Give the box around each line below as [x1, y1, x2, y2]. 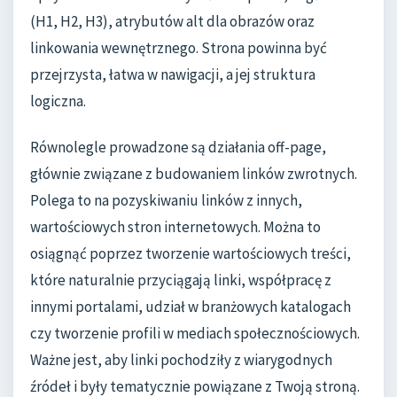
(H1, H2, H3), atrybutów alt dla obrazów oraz [30, 12, 315, 32]
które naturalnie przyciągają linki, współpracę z [30, 269, 331, 290]
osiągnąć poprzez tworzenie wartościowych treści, [30, 243, 351, 263]
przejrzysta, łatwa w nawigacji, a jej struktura [30, 65, 315, 85]
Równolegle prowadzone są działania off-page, [30, 136, 326, 157]
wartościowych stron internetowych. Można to [30, 216, 321, 237]
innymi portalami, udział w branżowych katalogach [30, 296, 351, 316]
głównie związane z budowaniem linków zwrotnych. [30, 163, 357, 183]
